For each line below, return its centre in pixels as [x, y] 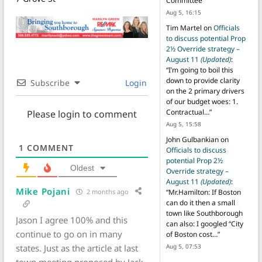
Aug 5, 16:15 [183, 13]
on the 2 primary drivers [205, 91]
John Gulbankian [192, 140]
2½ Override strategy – [203, 49]
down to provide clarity [203, 81]
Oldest [82, 168]
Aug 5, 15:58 [183, 124]
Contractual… [187, 112]
